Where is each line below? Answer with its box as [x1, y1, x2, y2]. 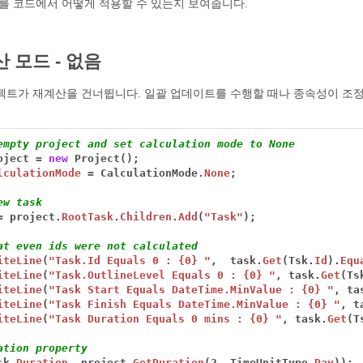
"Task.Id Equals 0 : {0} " [49, 254, 211, 267]
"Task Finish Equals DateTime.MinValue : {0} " [49, 298, 341, 311]
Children [120, 211, 173, 224]
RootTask [62, 211, 114, 224]
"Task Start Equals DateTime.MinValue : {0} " [49, 284, 335, 297]
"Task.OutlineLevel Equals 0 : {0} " [49, 269, 276, 282]
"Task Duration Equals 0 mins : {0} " [49, 313, 283, 326]
